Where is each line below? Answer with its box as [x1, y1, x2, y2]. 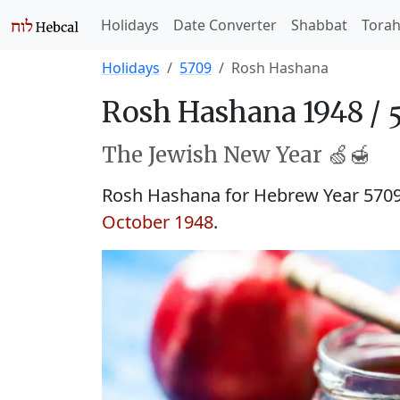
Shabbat [291, 15, 347, 35]
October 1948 [102, 210, 213, 234]
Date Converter [173, 15, 277, 35]
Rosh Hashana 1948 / [102, 95, 387, 130]
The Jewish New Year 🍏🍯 [102, 141, 371, 169]
